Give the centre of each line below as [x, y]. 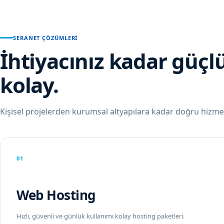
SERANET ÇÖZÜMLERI [45, 38]
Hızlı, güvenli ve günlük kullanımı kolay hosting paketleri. [100, 216]
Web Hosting [56, 195]
